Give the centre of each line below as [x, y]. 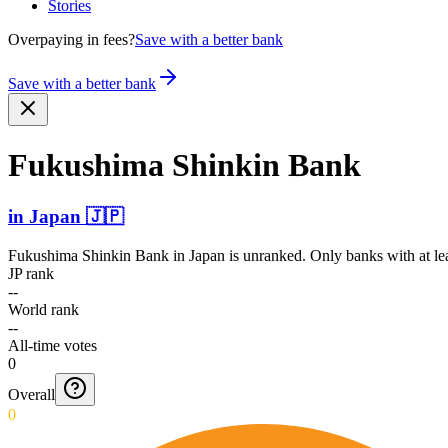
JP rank [31, 273]
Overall [31, 394]
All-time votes [52, 345]
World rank [43, 309]
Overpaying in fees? [71, 39]
